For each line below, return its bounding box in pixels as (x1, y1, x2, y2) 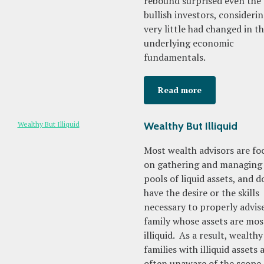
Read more (158, 84, 202, 95)
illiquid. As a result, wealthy (144, 229, 263, 242)
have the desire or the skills (144, 186, 259, 199)
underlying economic (144, 37, 234, 49)
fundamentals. (144, 51, 206, 64)
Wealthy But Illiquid (144, 120, 237, 133)
